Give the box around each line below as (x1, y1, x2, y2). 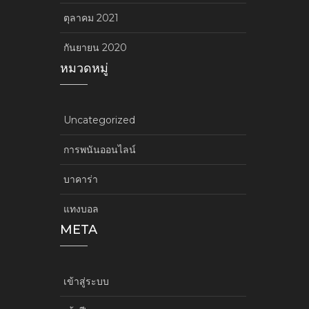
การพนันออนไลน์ (63, 143, 136, 156)
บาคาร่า (63, 172, 98, 186)
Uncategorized (63, 113, 135, 126)
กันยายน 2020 (63, 41, 127, 54)
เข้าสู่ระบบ (63, 275, 109, 288)
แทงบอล (63, 202, 99, 215)
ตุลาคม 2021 (63, 11, 119, 24)
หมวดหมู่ (60, 60, 108, 76)
